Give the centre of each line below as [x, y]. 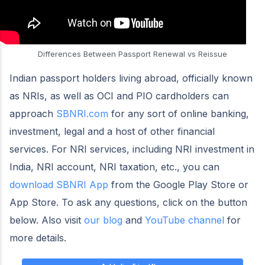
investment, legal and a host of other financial [112, 131]
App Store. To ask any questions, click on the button [128, 202]
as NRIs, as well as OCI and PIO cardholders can [119, 96]
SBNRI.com [81, 113]
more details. [38, 237]
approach [31, 113]
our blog [102, 220]
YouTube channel [183, 220]
